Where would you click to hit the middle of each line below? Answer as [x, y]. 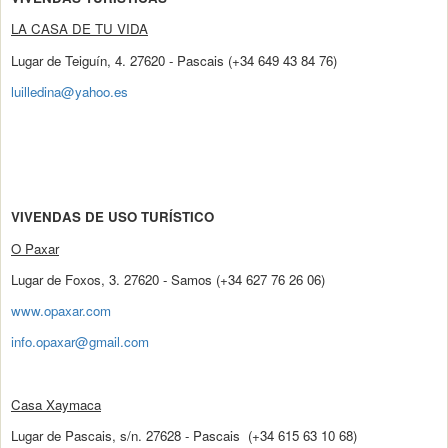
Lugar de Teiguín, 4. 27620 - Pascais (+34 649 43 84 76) [174, 60]
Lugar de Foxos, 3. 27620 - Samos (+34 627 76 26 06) [168, 279]
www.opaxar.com [61, 311]
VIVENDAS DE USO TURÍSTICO [112, 217]
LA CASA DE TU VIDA [79, 29]
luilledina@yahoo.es [69, 92]
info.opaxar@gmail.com [80, 342]
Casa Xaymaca [56, 405]
